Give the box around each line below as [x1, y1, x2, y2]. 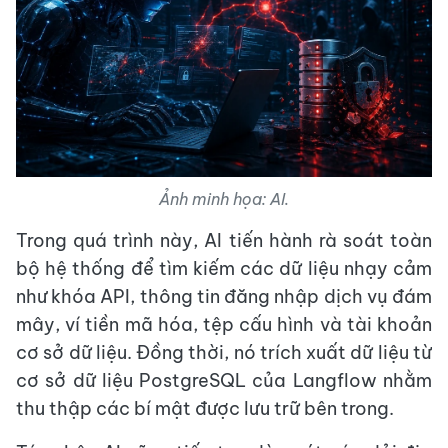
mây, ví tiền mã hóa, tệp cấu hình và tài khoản [16, 313, 432, 337]
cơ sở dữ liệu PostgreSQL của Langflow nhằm [16, 369, 432, 393]
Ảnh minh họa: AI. [159, 189, 289, 210]
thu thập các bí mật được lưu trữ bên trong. [16, 397, 394, 421]
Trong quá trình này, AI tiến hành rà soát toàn [16, 229, 432, 253]
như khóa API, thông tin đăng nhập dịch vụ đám [16, 285, 432, 309]
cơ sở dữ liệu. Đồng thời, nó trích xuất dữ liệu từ [16, 341, 432, 365]
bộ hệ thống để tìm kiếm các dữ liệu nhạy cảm [16, 257, 432, 281]
